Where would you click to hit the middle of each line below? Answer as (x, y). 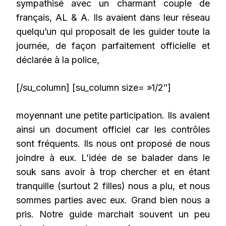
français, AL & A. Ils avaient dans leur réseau (113, 18)
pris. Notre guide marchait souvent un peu (113, 214)
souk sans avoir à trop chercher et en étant (113, 172)
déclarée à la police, (58, 60)
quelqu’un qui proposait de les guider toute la (113, 32)
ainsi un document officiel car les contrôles (113, 130)
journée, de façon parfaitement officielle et (113, 46)
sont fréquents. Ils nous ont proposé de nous (113, 144)
